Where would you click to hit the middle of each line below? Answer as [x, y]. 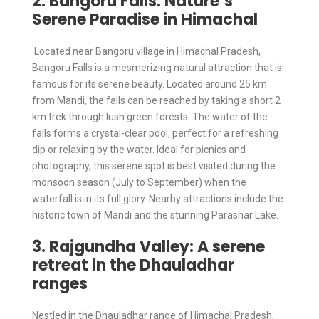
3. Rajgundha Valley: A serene [148, 246]
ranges [60, 283]
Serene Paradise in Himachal [145, 19]
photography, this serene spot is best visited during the [154, 166]
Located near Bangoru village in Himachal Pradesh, [146, 51]
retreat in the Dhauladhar [133, 265]
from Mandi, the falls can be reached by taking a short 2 [156, 100]
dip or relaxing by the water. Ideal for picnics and [139, 149]
